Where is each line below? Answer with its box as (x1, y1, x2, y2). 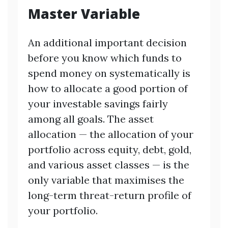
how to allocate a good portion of (28, 81, 188, 95)
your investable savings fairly (28, 97, 168, 110)
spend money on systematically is (28, 66, 190, 79)
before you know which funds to (28, 51, 182, 64)
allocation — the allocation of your (28, 127, 193, 140)
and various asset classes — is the (28, 158, 189, 171)
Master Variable (28, 4, 140, 23)
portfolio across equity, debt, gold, (28, 142, 191, 156)
